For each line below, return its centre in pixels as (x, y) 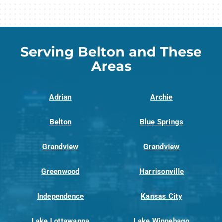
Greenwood (60, 172)
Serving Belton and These (111, 52)
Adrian (60, 97)
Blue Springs (162, 122)
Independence (60, 196)
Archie (162, 97)
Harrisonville (162, 172)
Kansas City (162, 196)
